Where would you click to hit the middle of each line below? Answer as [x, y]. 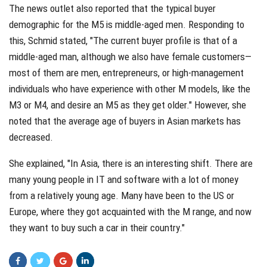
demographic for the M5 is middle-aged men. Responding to [127, 24]
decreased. [31, 137]
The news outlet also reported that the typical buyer [112, 8]
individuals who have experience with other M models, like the [130, 89]
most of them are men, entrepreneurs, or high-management [126, 72]
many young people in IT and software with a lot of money [124, 179]
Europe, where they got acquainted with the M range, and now [130, 211]
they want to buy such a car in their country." [97, 227]
